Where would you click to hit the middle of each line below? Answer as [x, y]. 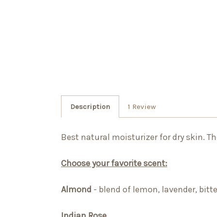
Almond [76, 190]
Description [90, 107]
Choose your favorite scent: [114, 163]
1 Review [142, 107]
